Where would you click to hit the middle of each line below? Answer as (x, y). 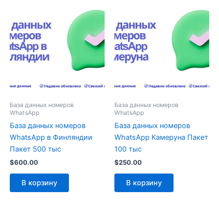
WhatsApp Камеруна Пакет (161, 137)
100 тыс (128, 149)
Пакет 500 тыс (35, 149)
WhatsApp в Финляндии (51, 137)
